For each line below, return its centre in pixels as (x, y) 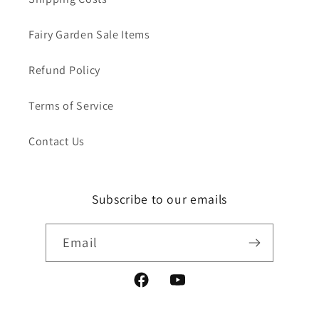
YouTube (190, 288)
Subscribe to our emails (159, 199)
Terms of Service (72, 105)
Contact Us (57, 141)
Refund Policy (64, 70)
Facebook (157, 288)
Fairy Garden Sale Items (89, 34)
